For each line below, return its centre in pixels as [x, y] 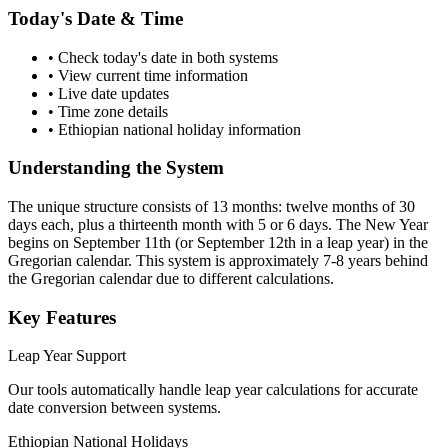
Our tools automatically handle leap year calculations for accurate [213, 390]
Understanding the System [116, 168]
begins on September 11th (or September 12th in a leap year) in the [218, 242]
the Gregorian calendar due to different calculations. [171, 278]
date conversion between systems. [114, 408]
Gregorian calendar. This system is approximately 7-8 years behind [218, 260]
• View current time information [148, 75]
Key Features [62, 317]
